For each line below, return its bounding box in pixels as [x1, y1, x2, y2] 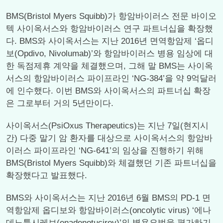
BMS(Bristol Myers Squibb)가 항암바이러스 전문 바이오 [6, 11, 217, 21]
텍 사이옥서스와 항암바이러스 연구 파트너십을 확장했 [6, 24, 213, 33]
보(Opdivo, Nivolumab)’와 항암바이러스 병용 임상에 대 [6, 49, 213, 58]
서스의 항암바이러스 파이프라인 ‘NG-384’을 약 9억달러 [6, 74, 217, 83]
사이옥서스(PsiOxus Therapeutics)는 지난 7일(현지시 [6, 121, 209, 130]
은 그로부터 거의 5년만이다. [6, 99, 113, 108]
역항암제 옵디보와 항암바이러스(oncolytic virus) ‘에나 [6, 206, 211, 215]
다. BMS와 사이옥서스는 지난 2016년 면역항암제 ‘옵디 [6, 36, 214, 46]
